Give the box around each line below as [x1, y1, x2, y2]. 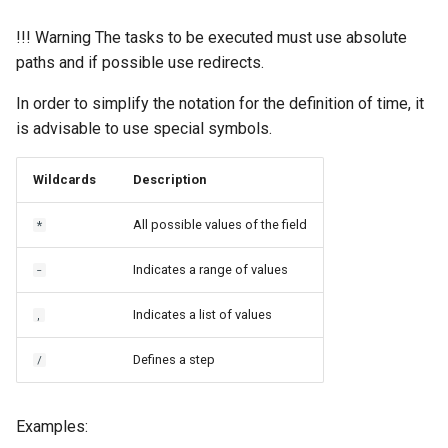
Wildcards [33, 171, 96, 187]
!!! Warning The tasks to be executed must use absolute [16, 27, 407, 47]
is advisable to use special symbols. [16, 118, 272, 138]
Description [133, 171, 206, 187]
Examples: [16, 416, 88, 436]
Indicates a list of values [133, 306, 272, 322]
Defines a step [133, 351, 215, 367]
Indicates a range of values [133, 261, 288, 277]
